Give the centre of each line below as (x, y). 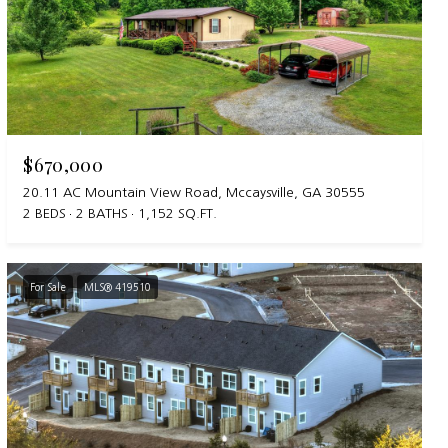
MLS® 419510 (118, 286)
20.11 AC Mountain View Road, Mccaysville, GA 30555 (194, 192)
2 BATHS (102, 213)
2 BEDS (45, 213)
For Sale (48, 286)
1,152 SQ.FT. (178, 213)
